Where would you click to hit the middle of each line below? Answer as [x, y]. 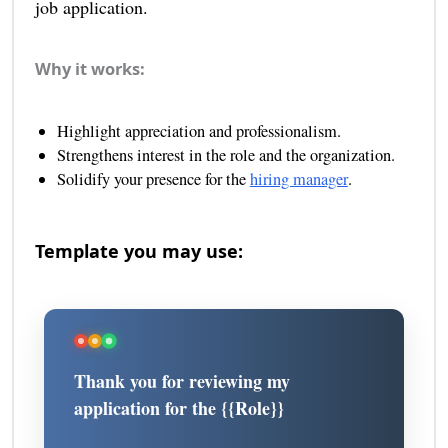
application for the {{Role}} [179, 408]
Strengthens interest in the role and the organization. [225, 155]
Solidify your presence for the [153, 179]
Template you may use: [138, 251]
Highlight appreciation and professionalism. [198, 131]
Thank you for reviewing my [182, 381]
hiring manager [298, 179]
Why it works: [89, 69]
